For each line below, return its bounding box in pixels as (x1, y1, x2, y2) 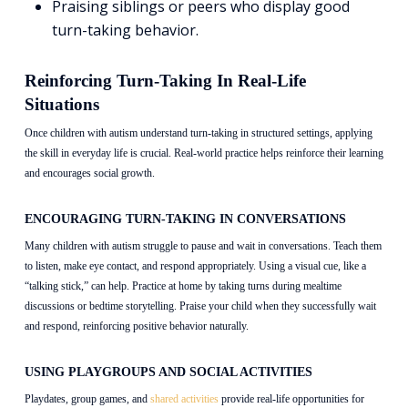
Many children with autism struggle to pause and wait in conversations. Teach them (24, 240, 382, 253)
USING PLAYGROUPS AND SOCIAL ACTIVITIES (24, 364, 312, 380)
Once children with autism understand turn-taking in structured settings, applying (24, 127, 372, 140)
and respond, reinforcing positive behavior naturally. (24, 320, 249, 333)
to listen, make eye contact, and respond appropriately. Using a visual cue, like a (24, 260, 366, 273)
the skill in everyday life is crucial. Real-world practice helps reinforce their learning (24, 147, 383, 160)
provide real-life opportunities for (218, 393, 364, 406)
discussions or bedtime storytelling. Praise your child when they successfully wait (24, 300, 376, 313)
